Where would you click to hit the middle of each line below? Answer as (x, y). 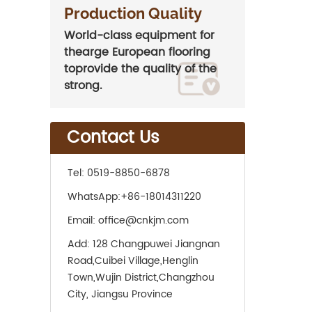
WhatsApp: (94, 197)
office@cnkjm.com (143, 220)
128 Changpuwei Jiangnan (156, 244)
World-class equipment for (139, 36)
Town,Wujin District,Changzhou (141, 278)
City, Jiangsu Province (120, 294)
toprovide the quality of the (140, 69)
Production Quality (133, 13)
